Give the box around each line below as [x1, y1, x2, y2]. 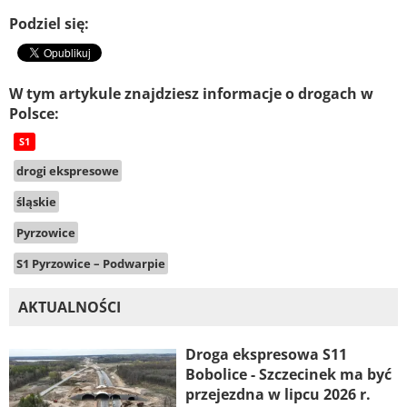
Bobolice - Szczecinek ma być [184, 364, 392, 385]
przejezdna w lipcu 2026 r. [184, 384, 371, 405]
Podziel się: [9, 14, 89, 35]
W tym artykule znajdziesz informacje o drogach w [9, 84, 373, 104]
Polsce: [9, 104, 59, 124]
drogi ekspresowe [16, 163, 119, 180]
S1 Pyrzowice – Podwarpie [16, 255, 165, 273]
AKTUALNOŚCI [18, 297, 121, 318]
